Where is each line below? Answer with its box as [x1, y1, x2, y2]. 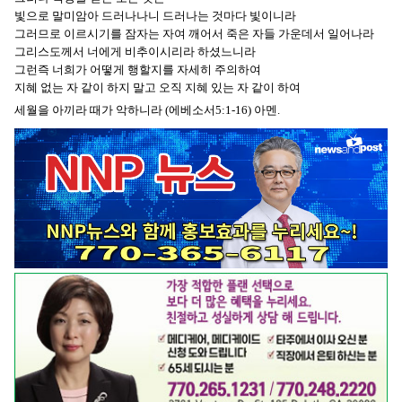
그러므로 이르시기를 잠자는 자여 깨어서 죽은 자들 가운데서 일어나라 [14, 27, 374, 41]
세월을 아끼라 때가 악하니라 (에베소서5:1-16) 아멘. [14, 103, 280, 118]
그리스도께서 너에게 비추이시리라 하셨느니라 [14, 45, 256, 59]
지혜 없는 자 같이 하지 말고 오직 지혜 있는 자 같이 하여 [14, 81, 301, 95]
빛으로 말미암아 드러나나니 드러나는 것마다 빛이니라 [14, 9, 296, 23]
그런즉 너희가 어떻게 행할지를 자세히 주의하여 [14, 63, 261, 77]
